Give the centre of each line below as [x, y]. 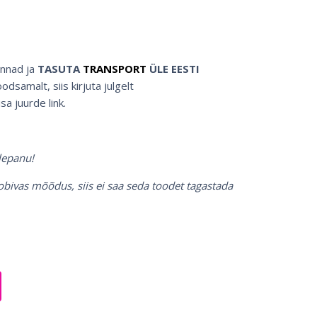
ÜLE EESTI [174, 68]
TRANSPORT [115, 68]
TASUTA [60, 68]
